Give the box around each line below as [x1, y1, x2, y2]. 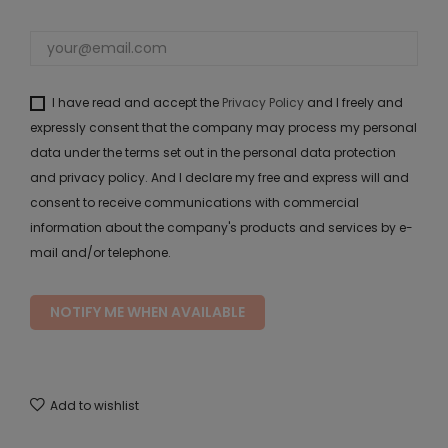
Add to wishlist [50, 397, 139, 414]
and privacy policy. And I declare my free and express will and [30, 169, 409, 186]
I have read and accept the [52, 94, 222, 111]
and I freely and [304, 94, 403, 111]
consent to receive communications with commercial [30, 194, 359, 211]
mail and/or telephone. [30, 244, 171, 261]
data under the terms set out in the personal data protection [30, 144, 396, 161]
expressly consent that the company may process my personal [30, 119, 417, 136]
